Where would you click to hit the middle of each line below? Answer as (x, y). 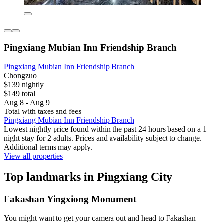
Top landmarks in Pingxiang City (88, 177)
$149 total (20, 93)
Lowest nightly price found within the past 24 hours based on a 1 (105, 129)
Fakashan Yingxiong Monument (70, 199)
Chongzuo (20, 75)
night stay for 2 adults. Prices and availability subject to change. (103, 138)
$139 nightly (24, 84)
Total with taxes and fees (43, 111)
